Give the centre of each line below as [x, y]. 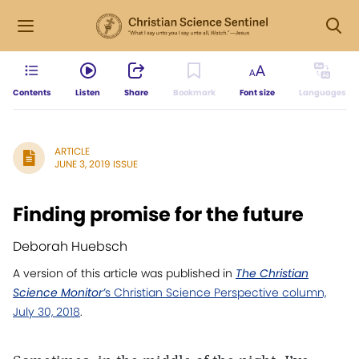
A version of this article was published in [124, 273]
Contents [32, 93]
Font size [257, 93]
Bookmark [194, 93]
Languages [322, 93]
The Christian [272, 273]
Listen [88, 93]
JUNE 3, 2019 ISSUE [96, 164]
